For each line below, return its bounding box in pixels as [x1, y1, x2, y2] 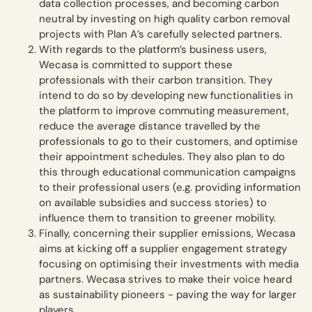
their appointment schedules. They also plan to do [39, 150, 285, 164]
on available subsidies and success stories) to [39, 196, 267, 210]
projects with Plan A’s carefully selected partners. [39, 27, 282, 42]
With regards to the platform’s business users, [39, 42, 267, 57]
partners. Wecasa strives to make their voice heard [39, 272, 292, 287]
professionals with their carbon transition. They [39, 73, 272, 88]
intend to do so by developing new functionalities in [39, 88, 293, 103]
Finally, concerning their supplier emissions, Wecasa [39, 226, 295, 241]
